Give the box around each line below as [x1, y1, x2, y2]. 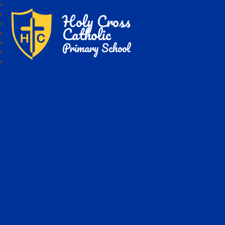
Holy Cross [62, 9, 131, 33]
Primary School [62, 39, 131, 57]
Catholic [62, 22, 111, 46]
